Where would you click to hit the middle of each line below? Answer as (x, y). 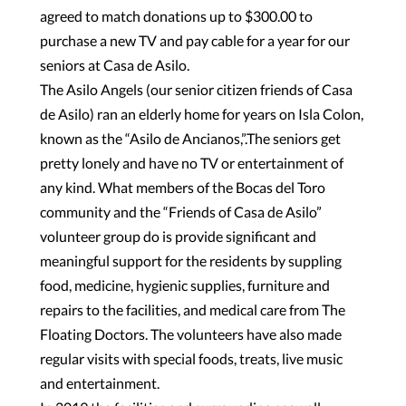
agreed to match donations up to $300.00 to (176, 15)
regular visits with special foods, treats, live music (191, 358)
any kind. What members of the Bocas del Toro (183, 187)
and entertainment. (100, 382)
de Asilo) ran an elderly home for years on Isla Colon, (202, 113)
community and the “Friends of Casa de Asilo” (181, 211)
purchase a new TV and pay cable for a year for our (195, 40)
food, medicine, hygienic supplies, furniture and (185, 285)
